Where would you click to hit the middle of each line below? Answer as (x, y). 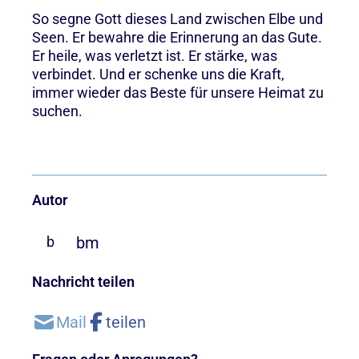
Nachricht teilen (83, 281)
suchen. (57, 111)
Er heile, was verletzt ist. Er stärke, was (155, 55)
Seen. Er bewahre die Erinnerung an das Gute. (177, 37)
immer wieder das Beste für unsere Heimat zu (178, 92)
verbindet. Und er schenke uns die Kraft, (158, 74)
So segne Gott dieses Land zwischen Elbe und (177, 18)
